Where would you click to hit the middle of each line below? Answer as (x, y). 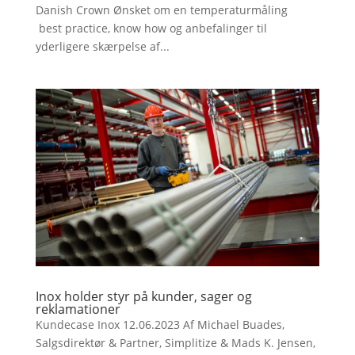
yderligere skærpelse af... (102, 46)
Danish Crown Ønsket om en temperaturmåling (161, 10)
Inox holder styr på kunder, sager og (143, 296)
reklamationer (78, 309)
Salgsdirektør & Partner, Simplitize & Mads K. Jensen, (175, 342)
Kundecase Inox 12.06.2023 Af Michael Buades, (160, 324)
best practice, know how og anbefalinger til (151, 28)
